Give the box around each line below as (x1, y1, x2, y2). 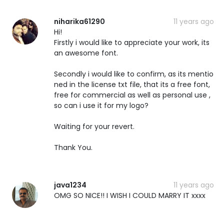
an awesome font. (54, 47, 118, 58)
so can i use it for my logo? (54, 100, 148, 110)
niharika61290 (54, 16, 105, 26)
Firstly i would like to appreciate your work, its (54, 37, 209, 47)
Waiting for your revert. (54, 121, 134, 131)
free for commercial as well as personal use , (54, 89, 210, 100)
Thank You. (54, 142, 92, 152)
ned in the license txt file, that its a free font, (54, 79, 210, 89)
